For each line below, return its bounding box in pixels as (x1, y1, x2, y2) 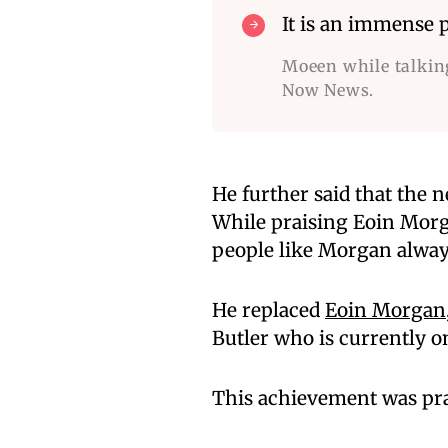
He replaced (212, 298, 325, 323)
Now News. (282, 80, 375, 101)
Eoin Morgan (325, 298, 446, 323)
